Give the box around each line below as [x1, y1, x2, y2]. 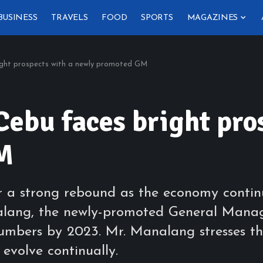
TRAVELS [51, 13, 88, 22]
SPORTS [141, 13, 173, 22]
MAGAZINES [187, 13, 238, 22]
